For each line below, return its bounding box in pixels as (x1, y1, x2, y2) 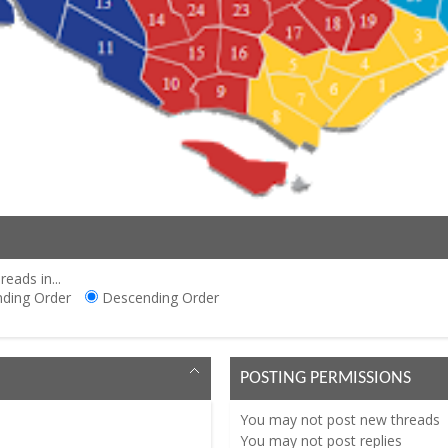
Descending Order (98, 288, 219, 308)
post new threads (323, 410, 441, 430)
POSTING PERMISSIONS (240, 369, 412, 389)
